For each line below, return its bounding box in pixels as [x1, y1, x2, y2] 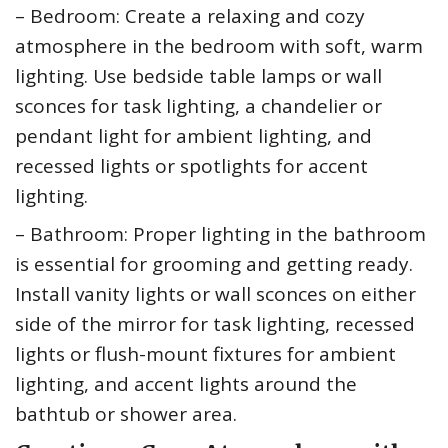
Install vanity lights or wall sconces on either [15, 281, 416, 308]
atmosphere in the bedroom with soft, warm [15, 33, 423, 60]
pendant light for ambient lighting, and [15, 123, 372, 150]
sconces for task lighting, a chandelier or [15, 93, 382, 120]
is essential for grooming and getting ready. [15, 251, 413, 278]
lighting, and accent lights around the [15, 371, 357, 398]
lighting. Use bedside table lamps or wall [15, 63, 382, 90]
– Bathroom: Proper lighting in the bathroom [15, 221, 426, 248]
